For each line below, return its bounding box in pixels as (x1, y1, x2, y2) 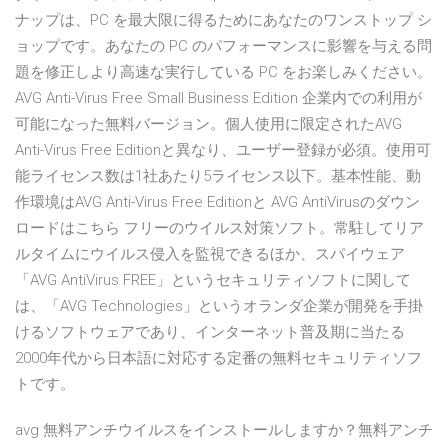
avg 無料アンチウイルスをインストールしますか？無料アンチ (15, 421, 433, 440)
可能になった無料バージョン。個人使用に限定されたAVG (15, 115, 402, 134)
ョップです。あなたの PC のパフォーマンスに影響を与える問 (15, 37, 432, 56)
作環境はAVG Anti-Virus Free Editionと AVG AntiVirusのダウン (15, 193, 420, 212)
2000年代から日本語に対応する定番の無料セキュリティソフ (15, 349, 422, 368)
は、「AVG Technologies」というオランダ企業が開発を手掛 (15, 297, 423, 316)
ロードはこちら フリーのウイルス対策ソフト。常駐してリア (15, 219, 424, 238)
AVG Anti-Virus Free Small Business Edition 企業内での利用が (15, 89, 422, 108)
